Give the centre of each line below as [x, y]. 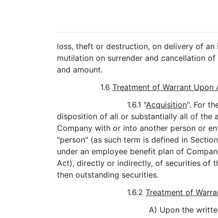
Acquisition [167, 105]
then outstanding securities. [108, 175]
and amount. [80, 70]
